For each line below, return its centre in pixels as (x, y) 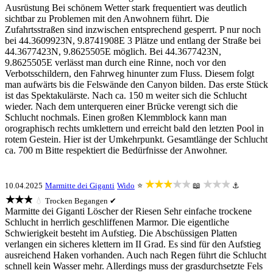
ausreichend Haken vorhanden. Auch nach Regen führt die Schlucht (136, 255)
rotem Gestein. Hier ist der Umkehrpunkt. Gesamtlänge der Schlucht (136, 139)
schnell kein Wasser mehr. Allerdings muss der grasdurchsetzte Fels (134, 266)
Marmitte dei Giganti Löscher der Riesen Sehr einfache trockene (128, 211)
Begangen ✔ (95, 201)
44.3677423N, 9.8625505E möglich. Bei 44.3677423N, (113, 51)
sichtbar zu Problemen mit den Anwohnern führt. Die (107, 19)
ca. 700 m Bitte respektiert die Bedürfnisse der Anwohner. (116, 150)
